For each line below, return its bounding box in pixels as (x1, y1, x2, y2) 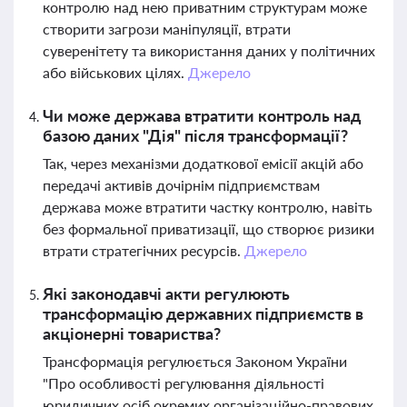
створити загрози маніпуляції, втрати (43, 20, 291, 37)
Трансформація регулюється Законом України (43, 352, 347, 370)
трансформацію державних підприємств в (43, 303, 363, 323)
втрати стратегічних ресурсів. (43, 242, 244, 259)
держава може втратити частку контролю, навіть (43, 198, 372, 215)
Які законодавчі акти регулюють (43, 283, 290, 303)
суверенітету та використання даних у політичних (43, 42, 375, 59)
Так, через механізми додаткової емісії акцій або (43, 154, 363, 172)
